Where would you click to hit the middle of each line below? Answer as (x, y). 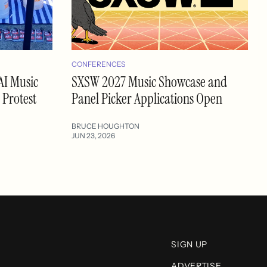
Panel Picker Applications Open (147, 98)
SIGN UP (190, 244)
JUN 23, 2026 (93, 135)
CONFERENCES (98, 64)
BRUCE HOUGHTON (105, 126)
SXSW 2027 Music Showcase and (149, 82)
